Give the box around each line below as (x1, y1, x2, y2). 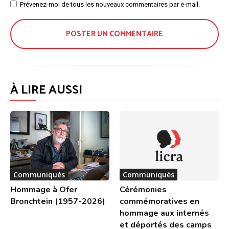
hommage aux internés (120, 208, 209, 219)
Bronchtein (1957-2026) (10, 196, 105, 208)
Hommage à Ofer (10, 184, 77, 196)
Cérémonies (120, 184, 167, 196)
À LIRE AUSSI (10, 80, 82, 101)
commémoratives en (120, 196, 199, 208)
